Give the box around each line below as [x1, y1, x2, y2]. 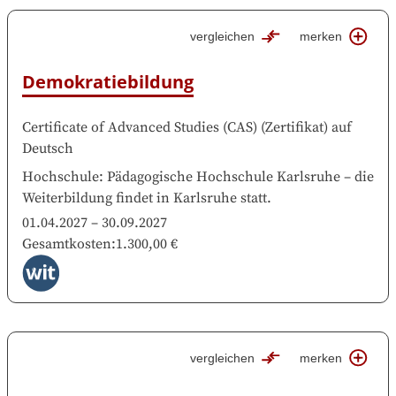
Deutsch [22, 139, 73, 157]
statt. [240, 188, 271, 207]
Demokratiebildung [22, 69, 194, 94]
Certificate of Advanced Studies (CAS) [22, 118, 257, 136]
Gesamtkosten [22, 234, 111, 253]
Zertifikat [265, 118, 324, 136]
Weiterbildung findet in [22, 188, 170, 207]
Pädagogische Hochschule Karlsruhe [107, 167, 340, 186]
